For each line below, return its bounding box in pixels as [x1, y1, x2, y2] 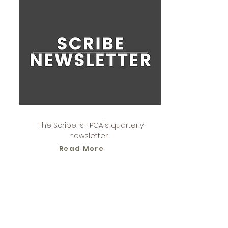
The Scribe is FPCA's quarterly [38, 120, 144, 130]
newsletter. [69, 131, 112, 141]
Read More [59, 144, 104, 153]
